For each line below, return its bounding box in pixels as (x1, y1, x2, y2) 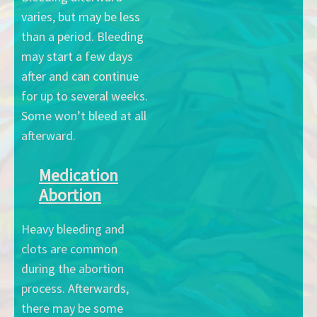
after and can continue (21, 67, 139, 84)
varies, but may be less (21, 8, 140, 25)
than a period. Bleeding (21, 28, 144, 45)
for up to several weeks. (21, 87, 148, 104)
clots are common (21, 241, 117, 258)
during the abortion (21, 260, 124, 277)
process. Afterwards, (21, 280, 129, 297)
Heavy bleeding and (21, 221, 125, 238)
